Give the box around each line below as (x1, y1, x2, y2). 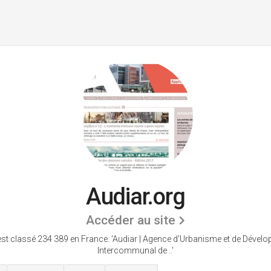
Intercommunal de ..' (97, 246, 174, 255)
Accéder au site (85, 213, 175, 227)
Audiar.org (86, 183, 185, 210)
